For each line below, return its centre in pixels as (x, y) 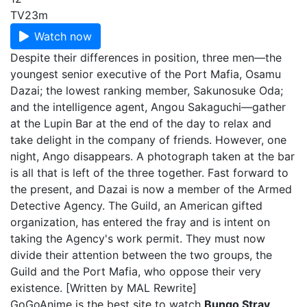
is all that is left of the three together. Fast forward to (149, 173)
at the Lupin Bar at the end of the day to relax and (141, 123)
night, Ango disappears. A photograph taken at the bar (152, 156)
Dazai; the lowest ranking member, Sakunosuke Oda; (147, 90)
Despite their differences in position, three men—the (146, 58)
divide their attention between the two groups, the (141, 255)
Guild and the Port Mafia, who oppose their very (136, 271)
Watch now (63, 36)
